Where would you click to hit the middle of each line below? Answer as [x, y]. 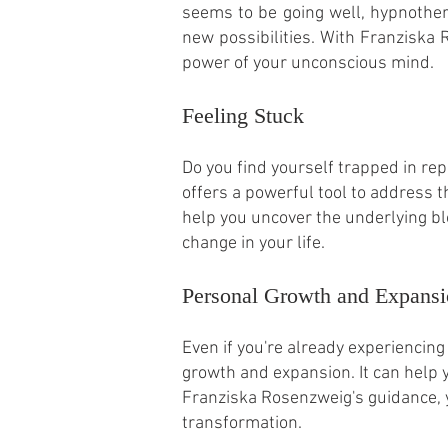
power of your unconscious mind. [308, 63]
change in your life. [253, 243]
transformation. [242, 423]
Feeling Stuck [243, 115]
